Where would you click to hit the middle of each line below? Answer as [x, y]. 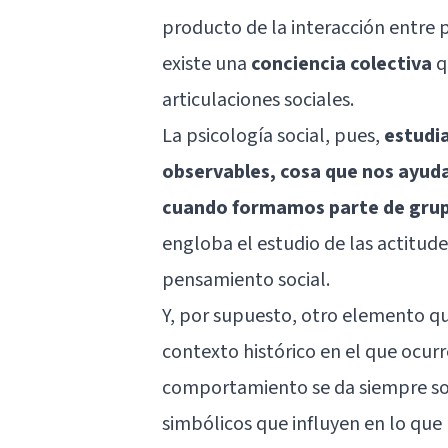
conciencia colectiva [341, 63]
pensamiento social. [246, 279]
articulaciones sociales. [258, 99]
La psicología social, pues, [273, 135]
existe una [206, 63]
